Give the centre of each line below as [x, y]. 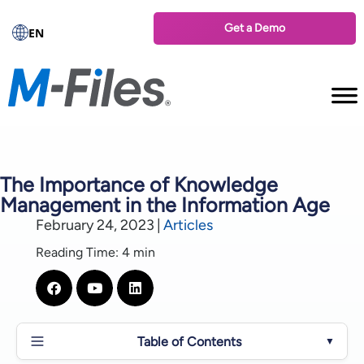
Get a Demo [255, 28]
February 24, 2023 [95, 225]
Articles [188, 225]
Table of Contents [189, 341]
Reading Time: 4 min [95, 252]
